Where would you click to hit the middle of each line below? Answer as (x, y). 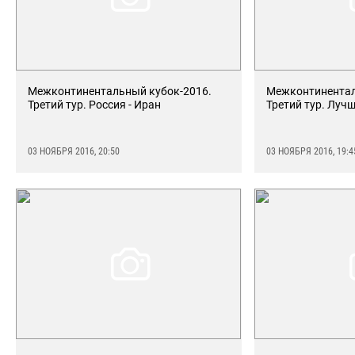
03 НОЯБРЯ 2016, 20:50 (74, 151)
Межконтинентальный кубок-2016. (120, 91)
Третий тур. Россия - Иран (94, 105)
